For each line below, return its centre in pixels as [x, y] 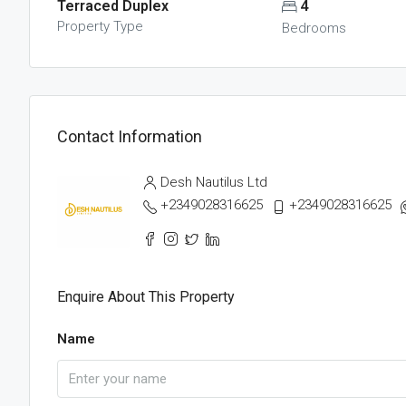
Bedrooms [314, 28]
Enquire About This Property [146, 297]
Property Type [100, 26]
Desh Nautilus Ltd [214, 182]
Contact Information [130, 136]
